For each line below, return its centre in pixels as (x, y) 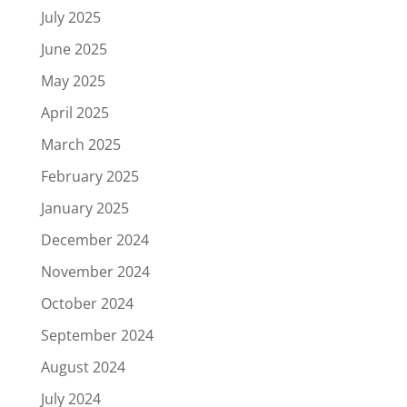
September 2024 (97, 335)
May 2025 (73, 80)
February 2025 (89, 176)
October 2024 (87, 303)
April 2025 (74, 112)
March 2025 (80, 144)
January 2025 (84, 208)
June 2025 (74, 49)
